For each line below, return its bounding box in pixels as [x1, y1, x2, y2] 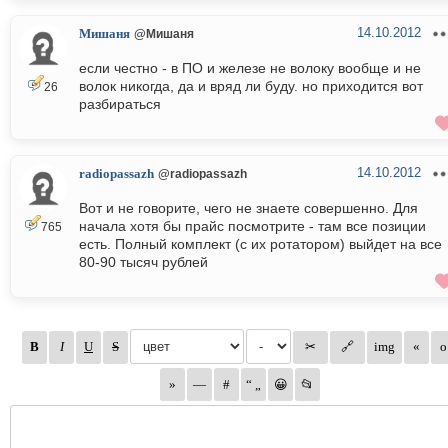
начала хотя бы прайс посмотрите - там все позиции [79, 218, 426, 235]
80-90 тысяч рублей [79, 254, 208, 271]
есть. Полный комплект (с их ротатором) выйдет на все [79, 236, 442, 253]
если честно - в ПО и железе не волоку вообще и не [79, 60, 421, 77]
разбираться [79, 96, 161, 113]
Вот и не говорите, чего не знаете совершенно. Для [79, 200, 418, 217]
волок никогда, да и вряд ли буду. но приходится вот [79, 78, 423, 95]
